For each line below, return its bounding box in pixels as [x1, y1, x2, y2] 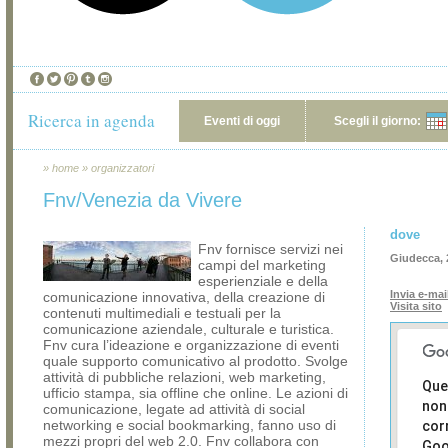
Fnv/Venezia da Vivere [43, 189, 242, 211]
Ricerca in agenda [28, 109, 155, 132]
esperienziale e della [198, 273, 328, 289]
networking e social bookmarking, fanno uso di [43, 417, 336, 433]
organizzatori [91, 162, 154, 174]
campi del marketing [198, 257, 326, 273]
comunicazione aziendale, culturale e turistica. [43, 321, 334, 337]
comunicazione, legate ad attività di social [43, 401, 305, 417]
